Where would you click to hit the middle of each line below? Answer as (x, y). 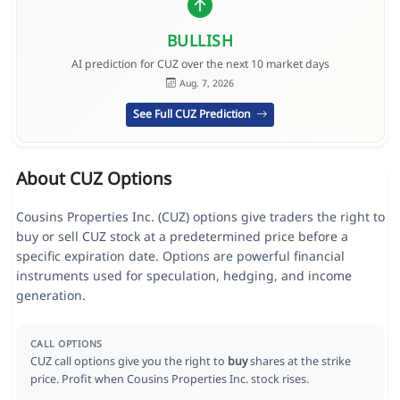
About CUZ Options (93, 179)
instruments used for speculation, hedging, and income (183, 276)
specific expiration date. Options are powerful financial (180, 256)
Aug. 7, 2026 (206, 83)
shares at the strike (299, 362)
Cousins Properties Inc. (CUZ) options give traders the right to (200, 217)
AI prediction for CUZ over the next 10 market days (200, 64)
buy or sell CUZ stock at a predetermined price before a (182, 237)
